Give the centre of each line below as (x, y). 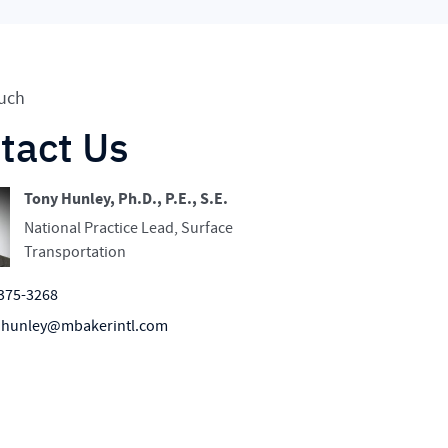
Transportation (75, 252)
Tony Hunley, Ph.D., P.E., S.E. (126, 199)
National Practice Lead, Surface (129, 228)
